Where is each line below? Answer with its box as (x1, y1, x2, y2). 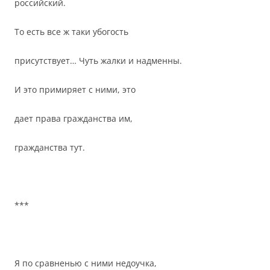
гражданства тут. (14, 142, 85, 153)
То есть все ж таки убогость (14, 26, 128, 37)
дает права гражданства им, (14, 113, 133, 124)
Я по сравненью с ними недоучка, (14, 257, 157, 269)
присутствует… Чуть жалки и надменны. (14, 55, 182, 66)
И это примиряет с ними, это (14, 84, 136, 95)
